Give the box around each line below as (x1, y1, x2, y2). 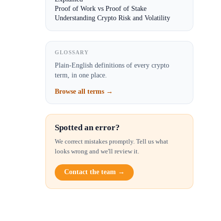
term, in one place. (55, 71, 108, 79)
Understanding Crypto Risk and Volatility (55, 14, 171, 22)
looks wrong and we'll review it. (55, 147, 140, 155)
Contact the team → (64, 168, 125, 176)
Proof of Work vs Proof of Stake (55, 4, 147, 13)
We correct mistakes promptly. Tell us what (55, 137, 169, 145)
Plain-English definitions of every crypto (55, 61, 170, 69)
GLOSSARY (55, 49, 89, 56)
